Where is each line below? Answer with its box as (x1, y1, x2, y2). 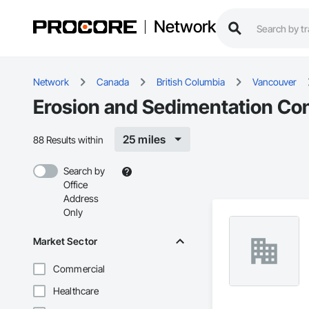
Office (63, 179, 88, 191)
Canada (97, 76, 129, 88)
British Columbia (157, 76, 225, 88)
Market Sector (33, 235, 97, 248)
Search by (63, 165, 105, 177)
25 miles (123, 132, 166, 147)
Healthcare (53, 285, 99, 297)
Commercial (53, 263, 106, 275)
